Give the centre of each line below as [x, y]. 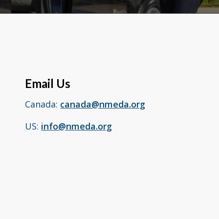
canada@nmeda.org [103, 104]
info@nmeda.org [77, 126]
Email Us [48, 83]
